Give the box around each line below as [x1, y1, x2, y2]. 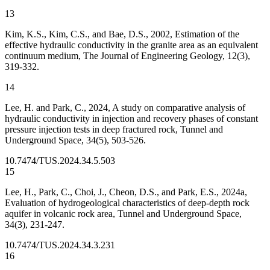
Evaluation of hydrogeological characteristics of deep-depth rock [5, 198, 250, 209]
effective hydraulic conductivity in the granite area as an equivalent [5, 40, 258, 51]
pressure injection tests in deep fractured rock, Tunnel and [5, 124, 223, 135]
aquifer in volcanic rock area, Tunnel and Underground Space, [5, 209, 242, 219]
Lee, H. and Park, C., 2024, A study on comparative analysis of [5, 102, 245, 113]
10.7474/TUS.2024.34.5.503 [5, 155, 115, 166]
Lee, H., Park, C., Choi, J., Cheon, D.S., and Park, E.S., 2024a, [5, 187, 247, 198]
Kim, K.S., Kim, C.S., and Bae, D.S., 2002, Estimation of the [5, 29, 239, 40]
